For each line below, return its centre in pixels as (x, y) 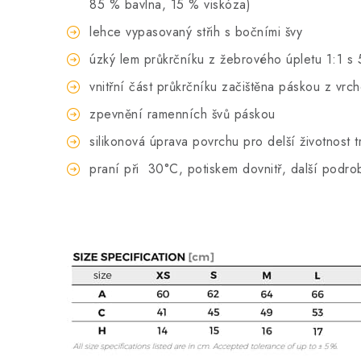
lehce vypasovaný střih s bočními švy (196, 32)
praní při (116, 169)
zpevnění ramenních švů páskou (183, 114)
